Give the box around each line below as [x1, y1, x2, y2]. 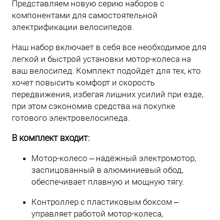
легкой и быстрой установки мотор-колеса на [12, 54, 191, 64]
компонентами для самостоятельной [12, 10, 158, 21]
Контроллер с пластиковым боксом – [31, 197, 178, 207]
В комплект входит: [12, 133, 90, 143]
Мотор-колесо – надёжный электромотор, [31, 153, 196, 164]
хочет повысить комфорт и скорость [12, 78, 155, 88]
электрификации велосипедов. [12, 22, 136, 32]
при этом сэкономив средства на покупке [12, 101, 175, 111]
